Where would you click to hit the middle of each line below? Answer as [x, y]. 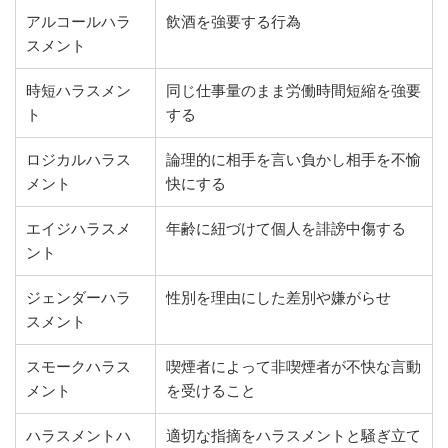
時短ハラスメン [78, 91]
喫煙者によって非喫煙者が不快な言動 [293, 367]
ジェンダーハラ [78, 298]
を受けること [211, 391]
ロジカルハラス [78, 160]
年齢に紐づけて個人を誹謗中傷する [286, 229]
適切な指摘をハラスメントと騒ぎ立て [293, 436]
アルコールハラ [78, 22]
